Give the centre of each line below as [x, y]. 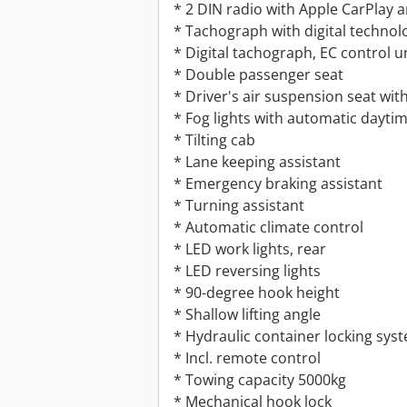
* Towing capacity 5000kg [260, 380]
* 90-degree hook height [257, 293]
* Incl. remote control [247, 358]
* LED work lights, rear [250, 249]
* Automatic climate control [268, 228]
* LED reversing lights [247, 271]
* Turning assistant [239, 206]
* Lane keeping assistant [257, 162]
